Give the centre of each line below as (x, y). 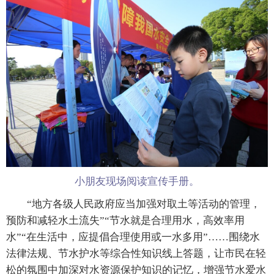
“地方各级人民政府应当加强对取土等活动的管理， (133, 204)
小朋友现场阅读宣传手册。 (137, 181)
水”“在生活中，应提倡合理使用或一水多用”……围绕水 (133, 237)
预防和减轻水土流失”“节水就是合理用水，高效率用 (125, 220)
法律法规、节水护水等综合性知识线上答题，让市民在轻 (136, 253)
